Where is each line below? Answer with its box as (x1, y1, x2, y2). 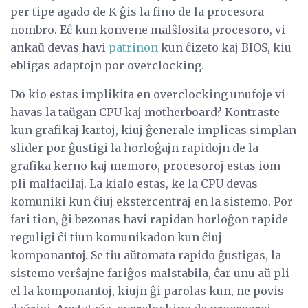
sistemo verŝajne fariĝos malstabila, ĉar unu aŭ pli (10, 265, 289, 280)
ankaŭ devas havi (10, 40, 109, 54)
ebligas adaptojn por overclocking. (10, 58, 204, 72)
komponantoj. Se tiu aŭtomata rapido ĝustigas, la (10, 247, 281, 262)
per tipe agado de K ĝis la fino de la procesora (10, 4, 264, 19)
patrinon (109, 40, 158, 54)
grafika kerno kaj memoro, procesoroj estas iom (10, 158, 280, 173)
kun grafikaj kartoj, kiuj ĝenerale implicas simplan (10, 122, 296, 137)
